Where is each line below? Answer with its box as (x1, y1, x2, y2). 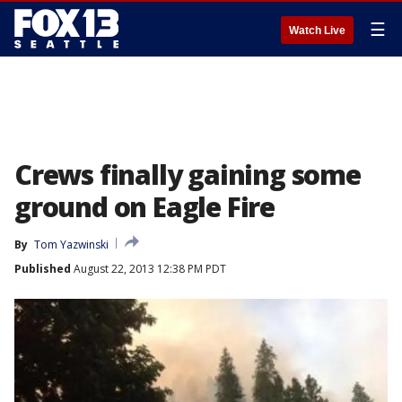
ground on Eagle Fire (14, 188, 275, 225)
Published (14, 261, 71, 276)
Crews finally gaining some (14, 156, 361, 193)
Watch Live (289, 24, 345, 37)
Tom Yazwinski (34, 237, 109, 252)
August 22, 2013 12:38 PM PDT (71, 261, 226, 276)
